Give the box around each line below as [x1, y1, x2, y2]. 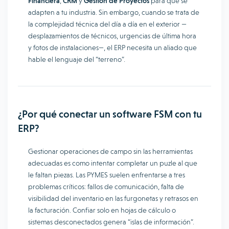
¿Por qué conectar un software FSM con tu [18, 108, 202, 120]
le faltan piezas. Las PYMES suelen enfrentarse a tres [28, 171, 185, 179]
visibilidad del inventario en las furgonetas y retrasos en [28, 194, 198, 202]
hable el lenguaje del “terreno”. [28, 55, 125, 63]
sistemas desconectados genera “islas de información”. [28, 218, 194, 226]
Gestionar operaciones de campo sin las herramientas [28, 147, 193, 155]
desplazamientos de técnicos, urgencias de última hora [28, 32, 196, 40]
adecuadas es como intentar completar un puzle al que [28, 159, 197, 167]
